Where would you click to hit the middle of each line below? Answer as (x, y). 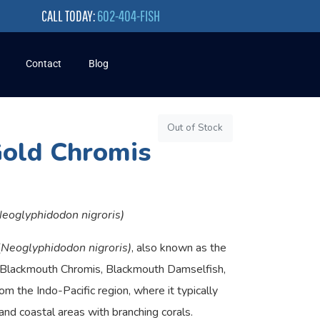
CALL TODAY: (69, 15)
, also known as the (179, 247)
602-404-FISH (129, 15)
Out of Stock (195, 128)
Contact (43, 64)
